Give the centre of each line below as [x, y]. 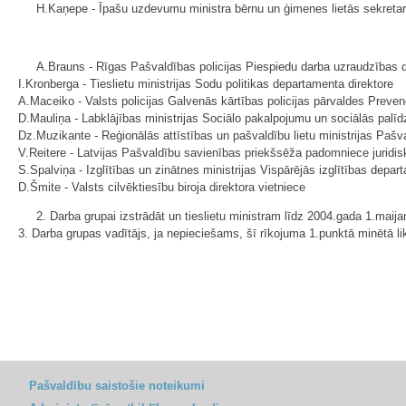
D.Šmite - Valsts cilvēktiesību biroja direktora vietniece [162, 187]
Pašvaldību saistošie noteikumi [117, 386]
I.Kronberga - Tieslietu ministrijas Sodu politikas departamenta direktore [206, 84]
